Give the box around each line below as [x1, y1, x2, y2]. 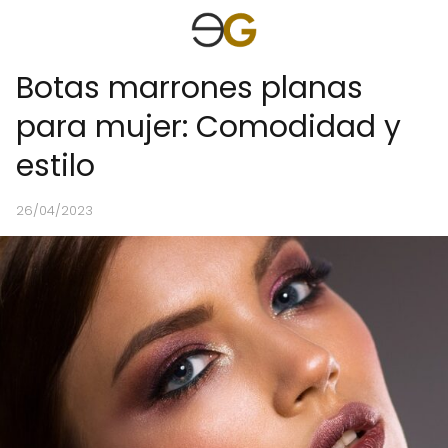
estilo [16, 145, 95, 187]
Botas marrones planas [16, 67, 363, 109]
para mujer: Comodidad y [16, 106, 401, 148]
